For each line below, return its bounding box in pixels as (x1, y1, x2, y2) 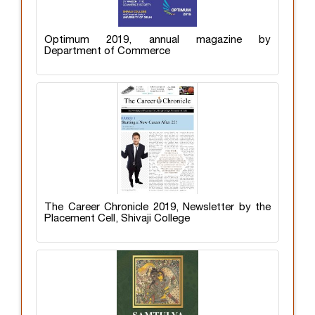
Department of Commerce (44, 46, 170, 56)
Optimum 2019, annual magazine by (44, 34, 271, 45)
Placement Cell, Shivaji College (44, 213, 190, 224)
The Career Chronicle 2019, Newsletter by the (44, 202, 271, 212)
